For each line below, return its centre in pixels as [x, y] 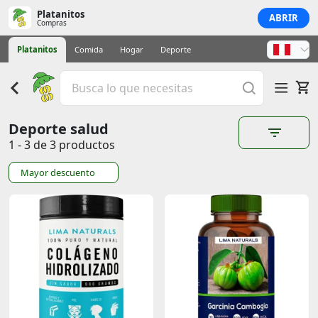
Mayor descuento [58, 172]
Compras [52, 22]
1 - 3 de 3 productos [62, 145]
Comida [89, 49]
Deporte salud [59, 129]
